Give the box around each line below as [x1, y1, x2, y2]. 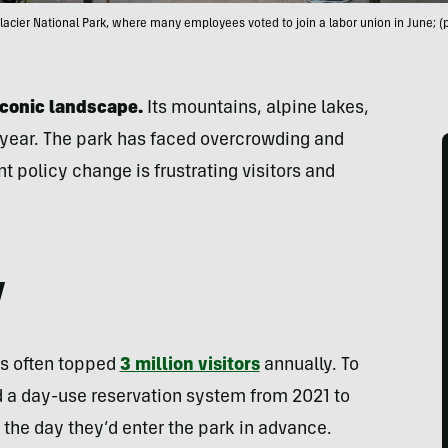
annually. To [259, 357, 359, 375]
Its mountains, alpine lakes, [142, 100, 369, 118]
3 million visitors [119, 357, 260, 375]
